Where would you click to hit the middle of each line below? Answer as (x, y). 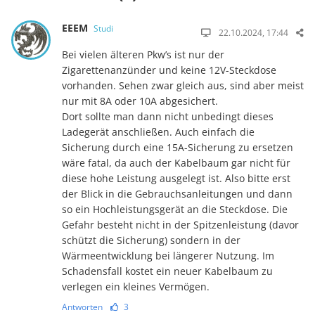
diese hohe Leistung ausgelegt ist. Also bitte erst (176, 178)
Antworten (82, 307)
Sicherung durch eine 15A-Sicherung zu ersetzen (177, 147)
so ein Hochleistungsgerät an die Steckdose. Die (174, 209)
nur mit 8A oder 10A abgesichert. (140, 101)
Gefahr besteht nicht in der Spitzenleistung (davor (180, 224)
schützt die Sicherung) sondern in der (151, 240)
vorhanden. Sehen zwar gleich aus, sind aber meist (182, 85)
